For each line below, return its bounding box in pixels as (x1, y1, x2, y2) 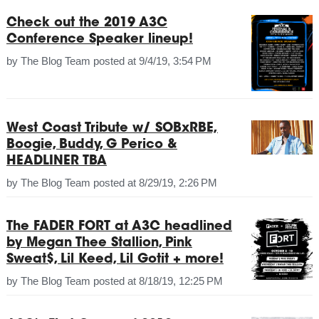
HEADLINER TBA (6, 155, 107, 169)
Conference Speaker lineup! (6, 33, 193, 46)
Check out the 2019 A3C (6, 16, 167, 30)
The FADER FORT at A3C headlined (6, 221, 232, 234)
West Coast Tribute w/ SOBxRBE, (6, 122, 218, 136)
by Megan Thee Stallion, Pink (6, 237, 192, 251)
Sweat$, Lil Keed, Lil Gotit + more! (6, 253, 224, 267)
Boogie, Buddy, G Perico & (6, 139, 177, 152)
